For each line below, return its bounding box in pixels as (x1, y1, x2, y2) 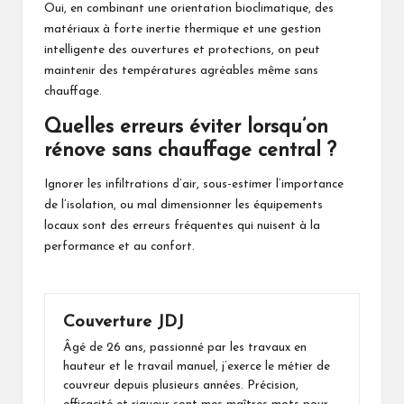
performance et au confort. (44, 240, 195, 252)
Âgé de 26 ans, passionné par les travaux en (63, 342, 307, 354)
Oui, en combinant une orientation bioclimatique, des (44, 2, 334, 14)
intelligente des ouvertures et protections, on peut (44, 43, 320, 56)
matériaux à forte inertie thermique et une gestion (44, 23, 321, 35)
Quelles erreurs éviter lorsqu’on (44, 116, 328, 138)
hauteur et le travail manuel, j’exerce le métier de (63, 361, 330, 373)
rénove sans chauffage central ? (44, 140, 336, 161)
